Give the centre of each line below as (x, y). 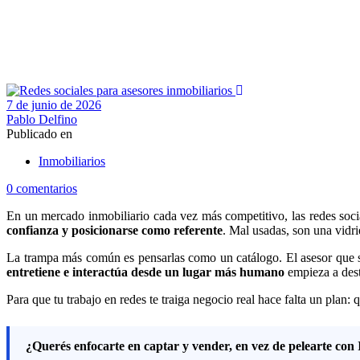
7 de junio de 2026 (54, 104)
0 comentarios (42, 188)
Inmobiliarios (72, 161)
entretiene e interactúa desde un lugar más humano (145, 272)
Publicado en (39, 133)
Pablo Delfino (42, 119)
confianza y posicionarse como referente (115, 230)
